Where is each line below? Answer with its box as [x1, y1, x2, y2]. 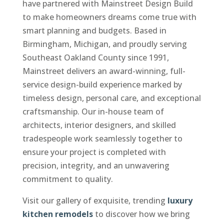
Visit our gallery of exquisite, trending [22, 194, 167, 206]
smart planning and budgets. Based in [22, 24, 166, 36]
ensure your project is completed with [22, 146, 166, 157]
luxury [167, 194, 192, 206]
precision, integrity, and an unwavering [22, 159, 169, 171]
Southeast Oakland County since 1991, [22, 51, 169, 63]
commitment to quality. [22, 173, 113, 184]
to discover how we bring [92, 208, 190, 219]
